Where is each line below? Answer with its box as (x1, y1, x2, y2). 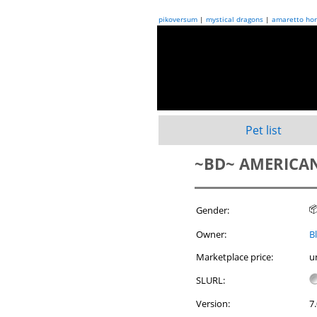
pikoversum (158, 14, 197, 24)
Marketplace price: (196, 250, 273, 263)
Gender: (196, 204, 229, 217)
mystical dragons (206, 14, 263, 24)
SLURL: (196, 274, 225, 287)
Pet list (245, 122, 282, 138)
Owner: (196, 228, 226, 241)
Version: (196, 297, 230, 310)
